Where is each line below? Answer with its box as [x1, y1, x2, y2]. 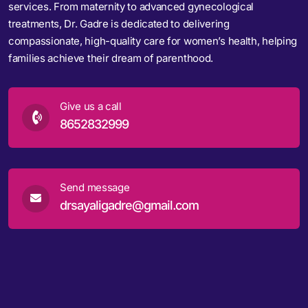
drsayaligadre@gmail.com [60, 197, 199, 212]
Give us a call [60, 99, 122, 113]
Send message [60, 180, 130, 194]
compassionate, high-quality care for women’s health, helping [8, 34, 298, 47]
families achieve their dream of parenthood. [8, 51, 214, 65]
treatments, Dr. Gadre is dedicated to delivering [8, 16, 230, 30]
